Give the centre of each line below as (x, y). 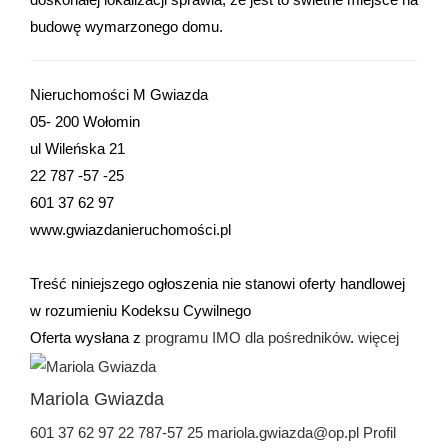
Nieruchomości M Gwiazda (119, 94)
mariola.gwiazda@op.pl (283, 432)
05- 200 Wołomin (85, 121)
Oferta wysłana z (87, 337)
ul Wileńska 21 (77, 148)
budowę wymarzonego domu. (126, 26)
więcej (378, 337)
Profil (379, 432)
